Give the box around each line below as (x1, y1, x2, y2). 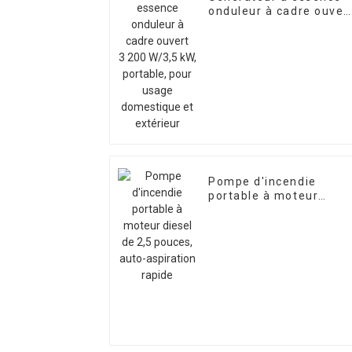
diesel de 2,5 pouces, (208, 203, 336, 217)
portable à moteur (208, 189, 319, 203)
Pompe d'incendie (208, 175, 317, 189)
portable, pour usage (208, 33, 335, 46)
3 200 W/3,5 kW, (208, 19, 305, 32)
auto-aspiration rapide (208, 218, 345, 231)
